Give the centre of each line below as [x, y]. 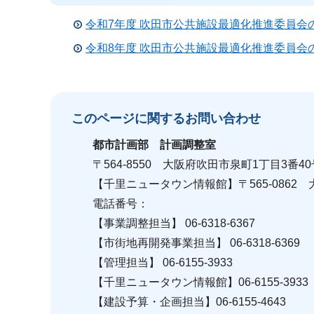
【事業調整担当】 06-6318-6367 [174, 223]
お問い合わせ [223, 118]
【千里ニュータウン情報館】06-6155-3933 [200, 282]
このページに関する [128, 118]
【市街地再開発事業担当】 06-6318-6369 [196, 243]
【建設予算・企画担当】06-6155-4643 [189, 302]
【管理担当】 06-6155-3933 [163, 262]
